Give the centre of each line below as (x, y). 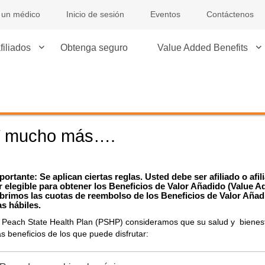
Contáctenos (230, 14)
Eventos (165, 14)
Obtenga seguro (94, 48)
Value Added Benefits (203, 48)
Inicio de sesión (95, 14)
